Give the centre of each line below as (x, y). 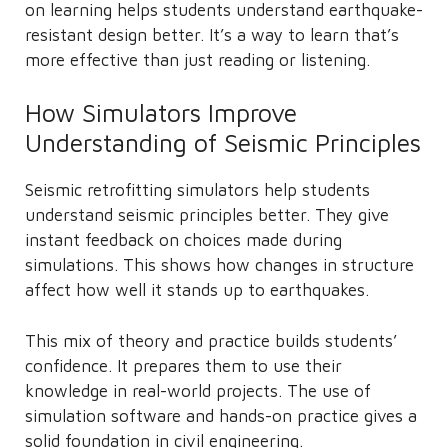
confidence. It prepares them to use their (183, 365)
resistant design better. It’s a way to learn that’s (212, 34)
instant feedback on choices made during (183, 240)
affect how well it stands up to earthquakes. (197, 290)
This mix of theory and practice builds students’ (211, 340)
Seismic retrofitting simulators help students (197, 190)
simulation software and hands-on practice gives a (221, 415)
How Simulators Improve (161, 112)
